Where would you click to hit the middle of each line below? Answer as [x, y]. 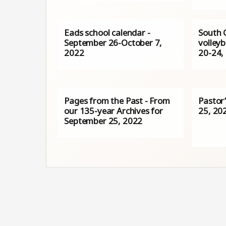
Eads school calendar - [107, 32]
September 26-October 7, [113, 42]
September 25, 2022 [103, 121]
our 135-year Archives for [114, 111]
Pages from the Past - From [117, 101]
